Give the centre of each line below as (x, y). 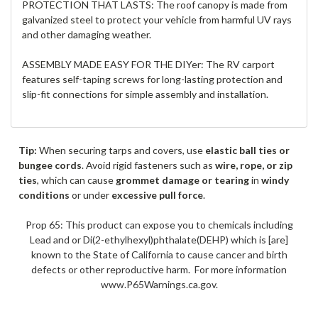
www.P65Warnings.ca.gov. (159, 284)
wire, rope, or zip (253, 165)
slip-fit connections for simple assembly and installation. (145, 94)
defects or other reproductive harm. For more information (159, 269)
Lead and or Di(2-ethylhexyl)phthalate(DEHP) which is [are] (159, 239)
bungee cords (50, 165)
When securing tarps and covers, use (121, 150)
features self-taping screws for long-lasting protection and (152, 79)
